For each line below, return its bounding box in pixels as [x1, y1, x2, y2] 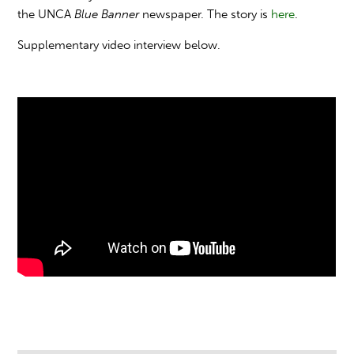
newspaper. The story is [139, 7, 272, 21]
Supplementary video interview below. [17, 38, 221, 52]
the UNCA [17, 7, 75, 21]
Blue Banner [74, 7, 140, 21]
